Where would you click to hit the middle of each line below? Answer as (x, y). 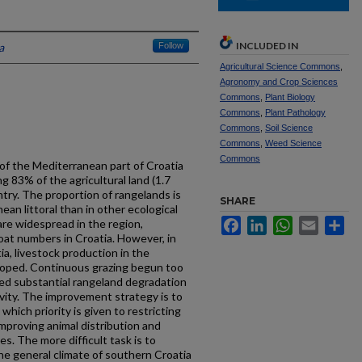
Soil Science (289, 128)
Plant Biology (290, 97)
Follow (171, 45)
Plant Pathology (295, 112)
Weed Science (293, 143)
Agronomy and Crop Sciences (279, 82)
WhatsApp (319, 222)
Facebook (266, 222)
